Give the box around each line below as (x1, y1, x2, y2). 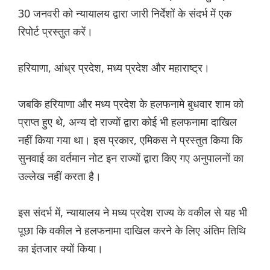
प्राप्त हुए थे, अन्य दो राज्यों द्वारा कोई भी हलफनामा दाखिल (18, 115, 237, 130)
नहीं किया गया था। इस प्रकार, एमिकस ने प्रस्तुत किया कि (18, 133, 242, 148)
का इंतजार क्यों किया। (18, 241, 103, 256)
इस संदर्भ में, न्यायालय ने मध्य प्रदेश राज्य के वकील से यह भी (18, 205, 247, 220)
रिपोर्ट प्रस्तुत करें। (18, 24, 93, 39)
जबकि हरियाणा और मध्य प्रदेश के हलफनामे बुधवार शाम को (18, 96, 243, 111)
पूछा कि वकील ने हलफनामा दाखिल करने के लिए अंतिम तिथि (18, 223, 246, 238)
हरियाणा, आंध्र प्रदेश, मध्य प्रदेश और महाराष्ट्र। (18, 60, 210, 75)
